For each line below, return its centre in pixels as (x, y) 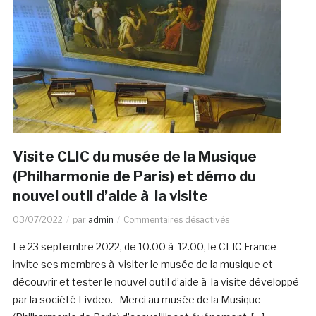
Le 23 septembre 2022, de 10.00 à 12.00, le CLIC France (144, 247)
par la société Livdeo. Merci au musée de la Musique (136, 300)
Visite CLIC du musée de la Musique (134, 157)
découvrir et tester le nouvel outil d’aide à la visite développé (156, 282)
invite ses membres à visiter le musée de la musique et (142, 265)
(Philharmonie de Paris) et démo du (134, 177)
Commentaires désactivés (176, 220)
